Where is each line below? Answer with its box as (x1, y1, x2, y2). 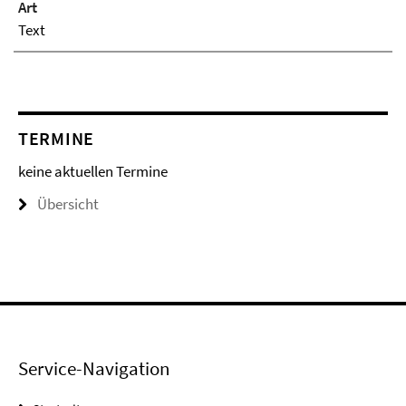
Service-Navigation (18, 356, 169, 382)
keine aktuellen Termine (18, 161, 168, 182)
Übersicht (37, 194, 99, 215)
